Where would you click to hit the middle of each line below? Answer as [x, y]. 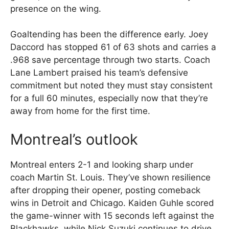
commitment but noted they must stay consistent [111, 86]
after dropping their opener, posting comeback [105, 190]
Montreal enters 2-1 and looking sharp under [102, 164]
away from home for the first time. [80, 111]
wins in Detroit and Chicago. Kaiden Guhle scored [112, 203]
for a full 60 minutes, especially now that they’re [109, 98]
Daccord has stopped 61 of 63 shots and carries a [113, 47]
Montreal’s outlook [74, 139]
